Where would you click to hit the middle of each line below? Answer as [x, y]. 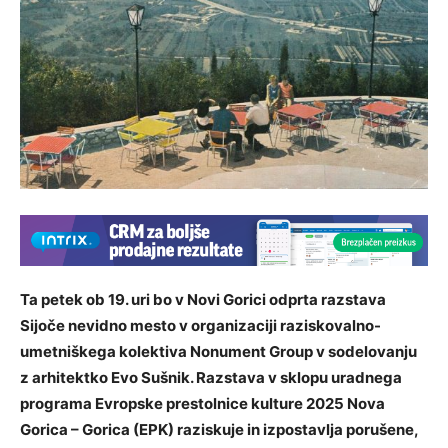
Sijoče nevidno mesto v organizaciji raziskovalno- [200, 325]
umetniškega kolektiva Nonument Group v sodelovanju [218, 351]
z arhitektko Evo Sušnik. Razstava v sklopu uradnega [211, 377]
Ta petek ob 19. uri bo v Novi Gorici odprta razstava [203, 299]
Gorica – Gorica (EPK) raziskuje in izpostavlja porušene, [219, 429]
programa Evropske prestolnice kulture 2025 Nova [202, 403]
